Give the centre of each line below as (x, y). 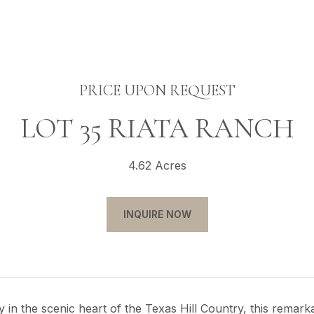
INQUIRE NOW (157, 214)
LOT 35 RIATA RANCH (157, 128)
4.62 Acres (157, 165)
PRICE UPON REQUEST (157, 90)
